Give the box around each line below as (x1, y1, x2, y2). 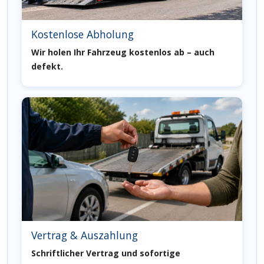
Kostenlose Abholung (31, 27, 134, 41)
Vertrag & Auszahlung (31, 228, 138, 243)
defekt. (31, 60, 63, 72)
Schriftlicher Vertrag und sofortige (31, 247, 180, 259)
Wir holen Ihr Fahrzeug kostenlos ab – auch (31, 46, 214, 58)
